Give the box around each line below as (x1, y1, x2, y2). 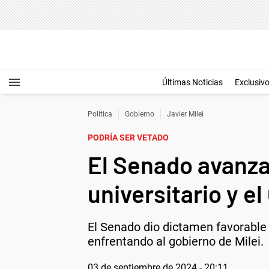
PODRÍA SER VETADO (88, 133, 169, 142)
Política (88, 110, 112, 118)
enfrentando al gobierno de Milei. (88, 234, 264, 249)
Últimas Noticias (162, 77, 223, 87)
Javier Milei (167, 110, 204, 118)
